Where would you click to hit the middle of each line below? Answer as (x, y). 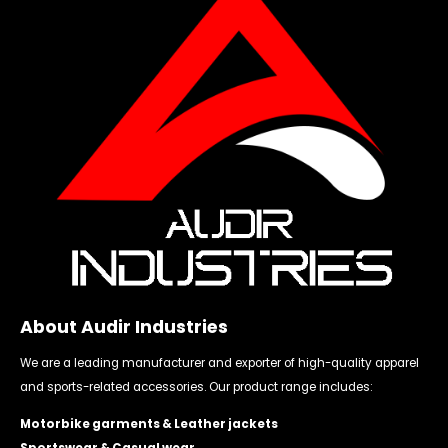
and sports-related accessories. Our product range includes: (196, 387)
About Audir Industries (124, 327)
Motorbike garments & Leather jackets (149, 424)
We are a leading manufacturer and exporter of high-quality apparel (219, 363)
